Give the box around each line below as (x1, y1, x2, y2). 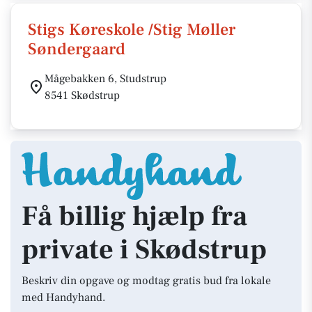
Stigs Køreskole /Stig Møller (28, 19, 235, 40)
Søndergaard (28, 38, 125, 60)
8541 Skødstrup (45, 88, 120, 102)
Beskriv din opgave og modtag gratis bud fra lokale (22, 274, 271, 288)
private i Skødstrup (22, 232, 267, 267)
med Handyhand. (22, 290, 105, 304)
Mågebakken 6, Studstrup (45, 72, 166, 86)
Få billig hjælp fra (22, 198, 247, 234)
